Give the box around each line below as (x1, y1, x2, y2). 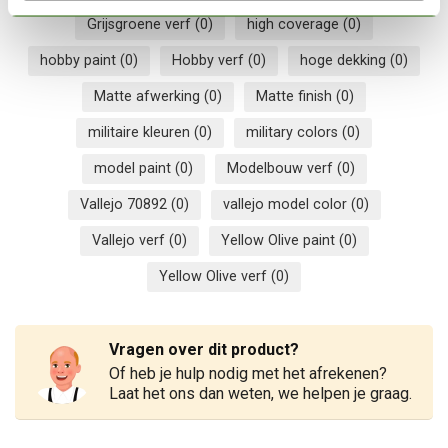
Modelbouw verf (226, 159, 337, 177)
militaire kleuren (88, 123, 194, 141)
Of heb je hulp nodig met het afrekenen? (109, 363, 387, 383)
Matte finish (256, 87, 336, 105)
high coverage (247, 15, 343, 33)
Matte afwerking (94, 87, 204, 105)
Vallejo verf (91, 231, 169, 249)
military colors (246, 123, 342, 141)
